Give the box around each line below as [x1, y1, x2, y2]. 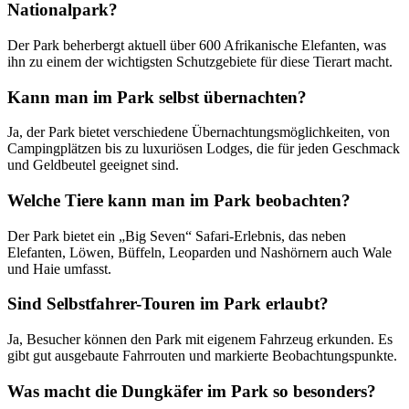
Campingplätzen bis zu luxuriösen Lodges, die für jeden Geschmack [7, 141, 400, 157]
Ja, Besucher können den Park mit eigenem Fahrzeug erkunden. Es [7, 331, 393, 348]
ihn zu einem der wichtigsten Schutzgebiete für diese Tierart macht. [7, 53, 393, 69]
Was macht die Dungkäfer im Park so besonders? [7, 381, 376, 401]
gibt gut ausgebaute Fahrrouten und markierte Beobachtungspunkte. [7, 348, 397, 364]
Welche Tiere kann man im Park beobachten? [7, 190, 351, 210]
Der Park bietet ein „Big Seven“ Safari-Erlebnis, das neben [7, 227, 346, 244]
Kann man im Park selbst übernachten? [7, 87, 307, 107]
